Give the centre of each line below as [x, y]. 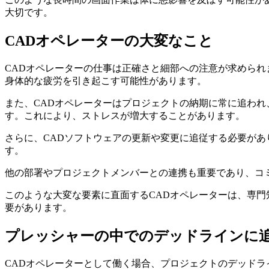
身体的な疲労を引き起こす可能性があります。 [106, 81]
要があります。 [38, 208]
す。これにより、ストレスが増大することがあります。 [125, 116]
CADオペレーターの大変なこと [109, 41]
